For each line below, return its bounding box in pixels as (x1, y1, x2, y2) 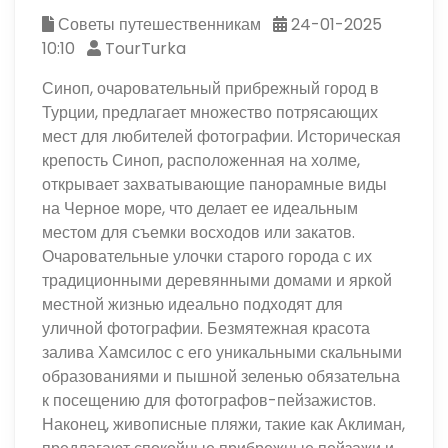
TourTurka (101, 36, 187, 60)
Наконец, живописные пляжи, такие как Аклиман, (42, 412, 406, 436)
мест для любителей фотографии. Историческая (42, 124, 402, 148)
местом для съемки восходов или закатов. (42, 220, 356, 244)
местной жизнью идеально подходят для (42, 292, 344, 316)
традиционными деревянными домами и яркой (42, 268, 393, 292)
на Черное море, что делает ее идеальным (42, 196, 359, 220)
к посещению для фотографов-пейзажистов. (42, 388, 377, 412)
